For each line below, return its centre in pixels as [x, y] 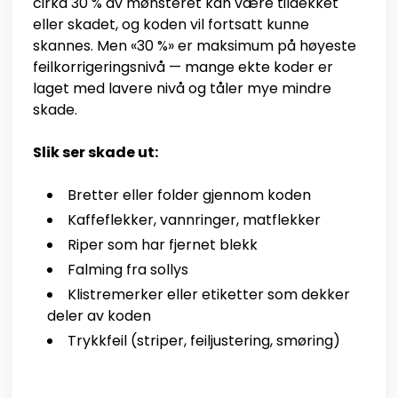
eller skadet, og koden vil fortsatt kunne [171, 25]
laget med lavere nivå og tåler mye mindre [182, 89]
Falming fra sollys [128, 270]
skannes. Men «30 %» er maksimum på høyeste [195, 46]
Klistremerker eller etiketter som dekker [209, 295]
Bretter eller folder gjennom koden [189, 195]
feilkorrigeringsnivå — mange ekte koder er [183, 68]
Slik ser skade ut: [96, 153]
